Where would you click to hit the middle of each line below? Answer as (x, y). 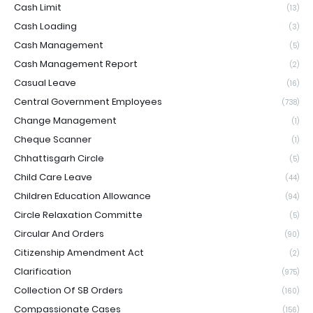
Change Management (65, 120)
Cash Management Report (76, 64)
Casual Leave (45, 82)
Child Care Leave (53, 177)
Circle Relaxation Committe (78, 214)
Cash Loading (45, 26)
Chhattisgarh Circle (59, 158)
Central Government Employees (88, 101)
